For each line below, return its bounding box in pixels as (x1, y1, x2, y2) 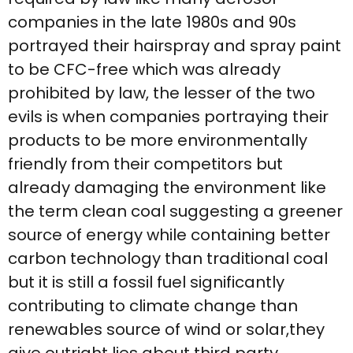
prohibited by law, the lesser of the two (8, 81, 315, 104)
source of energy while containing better (8, 223, 330, 246)
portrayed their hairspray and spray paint (8, 34, 341, 57)
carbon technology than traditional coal (8, 247, 328, 269)
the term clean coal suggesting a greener (8, 199, 343, 222)
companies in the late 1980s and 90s (8, 10, 296, 33)
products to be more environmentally (8, 128, 307, 151)
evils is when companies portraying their (8, 105, 329, 128)
